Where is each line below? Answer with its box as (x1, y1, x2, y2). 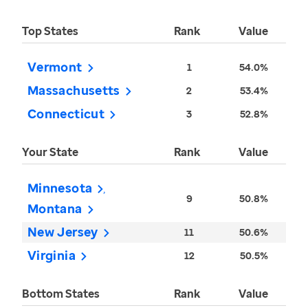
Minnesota (27, 179, 93, 197)
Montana (27, 200, 82, 217)
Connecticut (27, 105, 104, 122)
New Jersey (27, 223, 98, 241)
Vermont (27, 58, 82, 76)
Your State (22, 144, 78, 160)
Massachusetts (27, 82, 120, 99)
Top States (22, 23, 78, 39)
